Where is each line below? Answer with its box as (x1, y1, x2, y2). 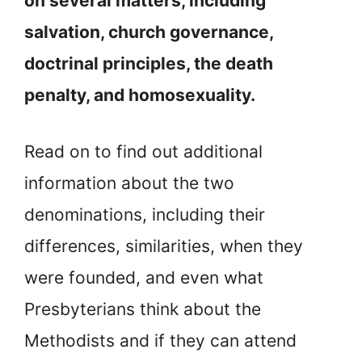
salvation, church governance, (24, 21, 273, 42)
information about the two (24, 173, 234, 194)
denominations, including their (24, 204, 265, 225)
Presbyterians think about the (24, 299, 261, 320)
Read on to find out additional (24, 141, 263, 162)
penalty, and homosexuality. (24, 84, 255, 105)
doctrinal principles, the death (24, 53, 273, 74)
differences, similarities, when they (24, 236, 303, 257)
